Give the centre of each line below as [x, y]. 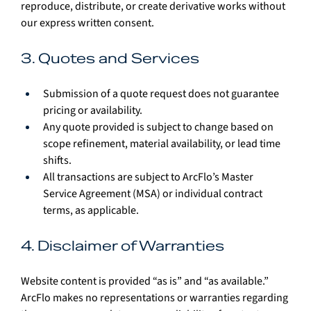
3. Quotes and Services [110, 58]
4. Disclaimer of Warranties [123, 245]
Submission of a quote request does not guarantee [162, 93]
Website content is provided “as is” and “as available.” [146, 281]
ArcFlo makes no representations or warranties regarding [155, 297]
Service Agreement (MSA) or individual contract [154, 193]
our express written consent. [87, 23]
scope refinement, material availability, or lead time [163, 143]
